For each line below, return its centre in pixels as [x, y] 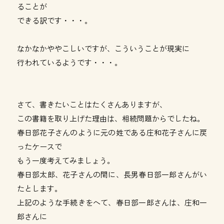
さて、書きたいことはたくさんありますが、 [92, 104]
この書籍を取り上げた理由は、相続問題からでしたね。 [110, 118]
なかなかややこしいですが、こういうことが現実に [103, 48]
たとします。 [39, 188]
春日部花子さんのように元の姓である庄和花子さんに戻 [112, 132]
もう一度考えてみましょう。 [65, 160]
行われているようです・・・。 [69, 62]
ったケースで [39, 146]
